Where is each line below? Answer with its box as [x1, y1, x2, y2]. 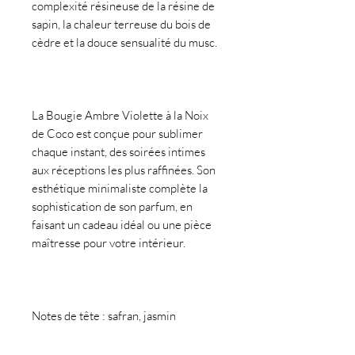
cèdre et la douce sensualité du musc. [32, 35, 217, 51]
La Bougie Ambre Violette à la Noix [32, 108, 208, 124]
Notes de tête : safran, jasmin [32, 308, 176, 324]
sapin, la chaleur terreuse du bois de [32, 17, 211, 32]
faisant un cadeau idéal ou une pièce [32, 217, 212, 233]
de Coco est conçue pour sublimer [32, 126, 203, 142]
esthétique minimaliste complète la [32, 181, 208, 197]
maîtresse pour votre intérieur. [32, 235, 185, 251]
